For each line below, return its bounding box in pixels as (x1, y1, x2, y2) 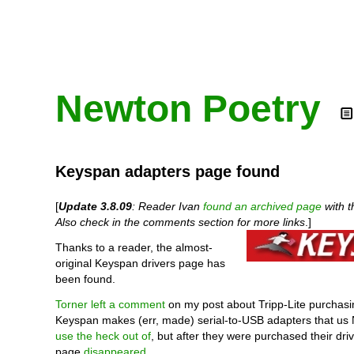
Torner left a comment (55, 298, 165, 311)
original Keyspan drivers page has (55, 257, 225, 269)
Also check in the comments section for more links (55, 216, 305, 228)
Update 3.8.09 (58, 200, 132, 213)
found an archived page (203, 200, 322, 213)
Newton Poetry (55, 88, 321, 130)
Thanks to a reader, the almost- (55, 241, 213, 254)
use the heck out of (55, 330, 151, 342)
